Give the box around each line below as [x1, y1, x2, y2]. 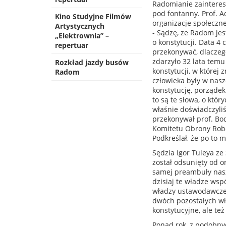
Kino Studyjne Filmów [55, 12, 131, 21]
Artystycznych [55, 21, 104, 31]
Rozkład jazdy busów [55, 58, 129, 67]
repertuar [55, 40, 88, 50]
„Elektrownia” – [55, 31, 109, 40]
